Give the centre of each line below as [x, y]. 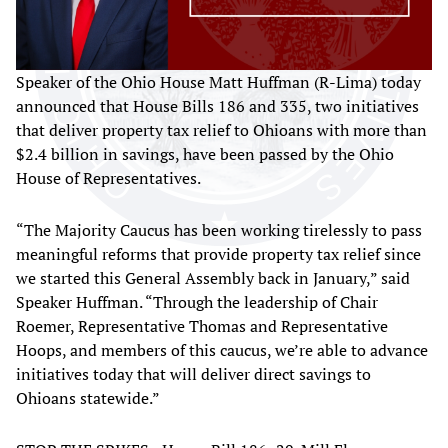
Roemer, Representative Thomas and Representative [202, 326]
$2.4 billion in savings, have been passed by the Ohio [205, 154]
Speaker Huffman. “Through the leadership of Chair [197, 302]
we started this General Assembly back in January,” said [213, 278]
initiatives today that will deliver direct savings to [193, 374]
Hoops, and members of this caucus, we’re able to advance [222, 350]
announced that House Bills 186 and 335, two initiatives [217, 106]
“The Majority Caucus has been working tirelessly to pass [219, 230]
